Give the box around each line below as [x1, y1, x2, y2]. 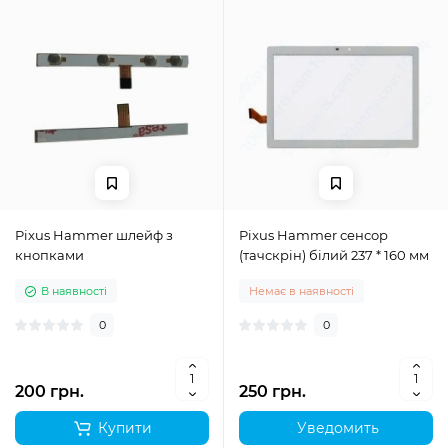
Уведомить [293, 419, 379, 437]
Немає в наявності [249, 284, 354, 298]
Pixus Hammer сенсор [239, 227, 388, 243]
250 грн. [239, 382, 306, 401]
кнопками [15, 247, 84, 263]
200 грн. [15, 382, 84, 401]
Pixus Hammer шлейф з [15, 227, 173, 243]
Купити [97, 419, 152, 437]
